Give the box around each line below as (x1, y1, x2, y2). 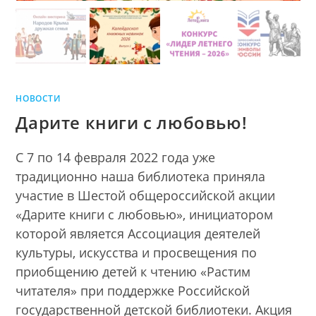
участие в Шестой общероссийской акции (16, 187, 276, 205)
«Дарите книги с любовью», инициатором (16, 206, 274, 224)
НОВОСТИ (16, 92, 61, 105)
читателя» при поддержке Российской (16, 282, 250, 300)
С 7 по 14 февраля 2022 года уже (16, 149, 216, 166)
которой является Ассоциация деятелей (16, 225, 261, 243)
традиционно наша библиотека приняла (16, 168, 266, 186)
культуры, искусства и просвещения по (16, 244, 257, 262)
